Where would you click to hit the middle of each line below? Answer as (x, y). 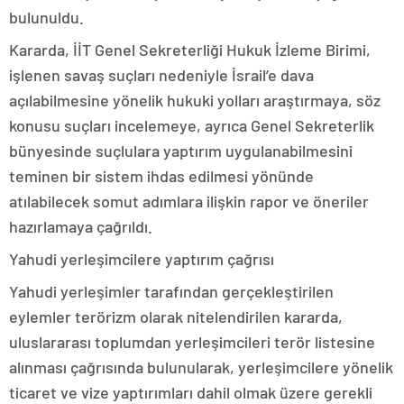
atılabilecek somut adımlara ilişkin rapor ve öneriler (189, 202)
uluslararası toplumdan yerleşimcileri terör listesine (192, 342)
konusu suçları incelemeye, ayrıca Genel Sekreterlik (192, 126)
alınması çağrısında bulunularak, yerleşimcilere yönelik (201, 367)
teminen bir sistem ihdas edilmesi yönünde (161, 176)
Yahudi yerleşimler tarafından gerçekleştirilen (171, 292)
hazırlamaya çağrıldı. (81, 227)
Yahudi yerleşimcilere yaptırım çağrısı (142, 259)
